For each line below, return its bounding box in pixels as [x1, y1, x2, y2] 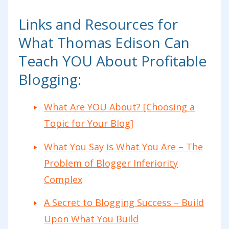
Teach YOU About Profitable [18, 51, 207, 71]
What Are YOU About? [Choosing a [44, 101, 195, 113]
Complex [44, 173, 82, 186]
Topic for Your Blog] [44, 117, 133, 130]
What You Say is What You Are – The [44, 140, 203, 153]
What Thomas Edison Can [18, 33, 190, 53]
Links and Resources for [18, 14, 178, 34]
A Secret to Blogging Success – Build [44, 196, 204, 209]
